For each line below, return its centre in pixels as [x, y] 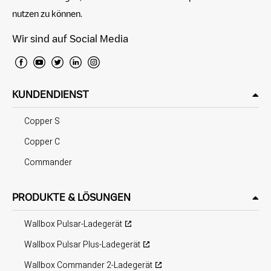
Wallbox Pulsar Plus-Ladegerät [82, 245]
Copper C [42, 142]
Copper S [42, 121]
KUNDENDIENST [51, 94]
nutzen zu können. [47, 13]
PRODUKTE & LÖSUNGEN [71, 197]
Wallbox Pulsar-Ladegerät [73, 224]
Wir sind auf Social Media [70, 39]
